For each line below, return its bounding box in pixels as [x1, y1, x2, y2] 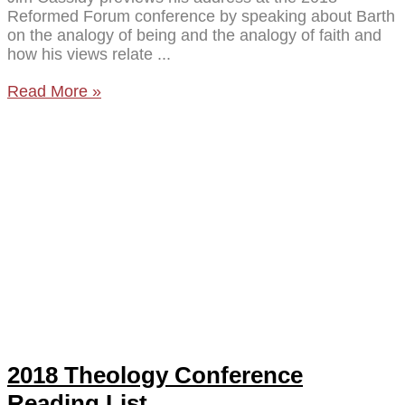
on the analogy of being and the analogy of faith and [7, 25, 381, 44]
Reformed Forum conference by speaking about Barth [7, 6, 395, 25]
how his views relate [7, 44, 157, 63]
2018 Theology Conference [7, 361, 303, 389]
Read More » [7, 81, 101, 100]
